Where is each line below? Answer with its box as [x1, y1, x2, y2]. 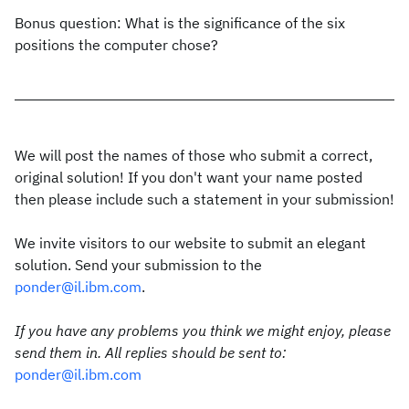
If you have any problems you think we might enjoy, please [15, 321, 391, 340]
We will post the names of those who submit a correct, [15, 146, 372, 164]
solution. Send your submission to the [15, 256, 262, 274]
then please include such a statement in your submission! [15, 190, 394, 208]
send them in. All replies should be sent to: [15, 343, 287, 362]
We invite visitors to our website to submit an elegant [15, 234, 366, 252]
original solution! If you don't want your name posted [15, 168, 362, 186]
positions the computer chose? [15, 36, 218, 54]
